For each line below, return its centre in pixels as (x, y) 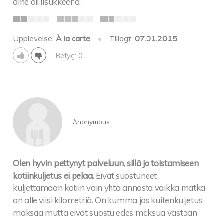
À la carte (73, 38)
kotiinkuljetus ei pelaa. (53, 175)
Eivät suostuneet (126, 175)
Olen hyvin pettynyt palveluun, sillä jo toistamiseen (106, 163)
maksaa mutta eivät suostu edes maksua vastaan (105, 212)
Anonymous (91, 122)
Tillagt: (122, 38)
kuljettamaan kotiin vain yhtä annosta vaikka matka (109, 187)
